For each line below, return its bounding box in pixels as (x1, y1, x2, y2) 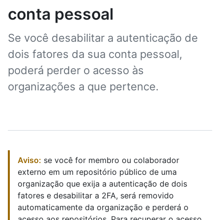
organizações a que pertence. (8, 80, 159, 93)
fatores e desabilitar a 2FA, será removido (18, 191, 174, 200)
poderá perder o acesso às (8, 64, 144, 77)
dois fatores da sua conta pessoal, (8, 48, 182, 60)
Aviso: (18, 155, 41, 165)
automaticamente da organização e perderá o (18, 202, 189, 212)
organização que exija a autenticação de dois (18, 179, 187, 189)
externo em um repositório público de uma (18, 167, 177, 177)
